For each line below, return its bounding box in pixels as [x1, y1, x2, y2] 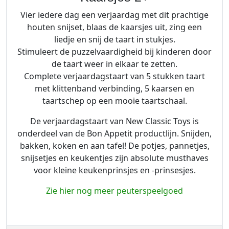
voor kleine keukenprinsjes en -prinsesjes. [33, 165, 196, 176]
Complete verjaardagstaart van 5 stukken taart [24, 71, 205, 82]
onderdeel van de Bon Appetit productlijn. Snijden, [17, 128, 212, 140]
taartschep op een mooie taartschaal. [42, 95, 187, 107]
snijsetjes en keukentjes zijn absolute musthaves [20, 152, 209, 164]
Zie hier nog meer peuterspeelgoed [46, 185, 183, 197]
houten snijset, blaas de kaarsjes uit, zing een [27, 21, 202, 33]
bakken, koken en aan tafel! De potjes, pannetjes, [19, 140, 210, 152]
